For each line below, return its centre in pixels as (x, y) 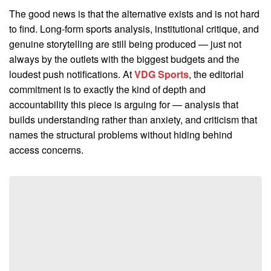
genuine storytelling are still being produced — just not (125, 44)
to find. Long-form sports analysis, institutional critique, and (134, 28)
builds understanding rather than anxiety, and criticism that (133, 119)
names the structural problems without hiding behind (121, 134)
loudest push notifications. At (72, 74)
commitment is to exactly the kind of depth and (107, 89)
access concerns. (46, 149)
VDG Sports (162, 74)
